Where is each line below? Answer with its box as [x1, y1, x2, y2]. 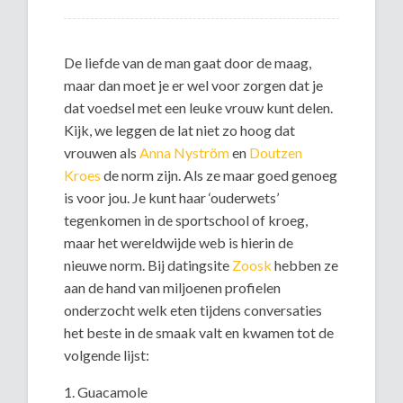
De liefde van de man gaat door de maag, [64, 53, 312, 71]
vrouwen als [64, 143, 140, 161]
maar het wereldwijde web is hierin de [64, 233, 294, 251]
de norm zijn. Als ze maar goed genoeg [101, 166, 338, 184]
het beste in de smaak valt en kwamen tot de [64, 323, 335, 341]
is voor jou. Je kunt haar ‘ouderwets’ [64, 188, 280, 206]
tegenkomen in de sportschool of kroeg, [64, 210, 309, 228]
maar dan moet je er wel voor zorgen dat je [64, 76, 324, 94]
